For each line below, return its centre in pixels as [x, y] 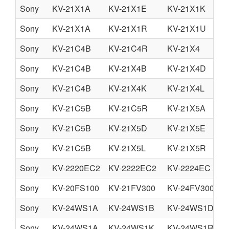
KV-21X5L [127, 148]
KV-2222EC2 [132, 168]
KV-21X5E [186, 128]
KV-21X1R [128, 28]
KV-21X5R [187, 148]
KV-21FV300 [132, 188]
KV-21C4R [128, 48]
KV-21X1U [187, 28]
